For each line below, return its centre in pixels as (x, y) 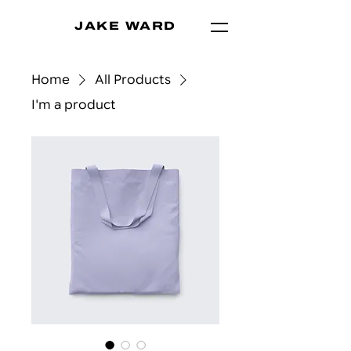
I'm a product (74, 105)
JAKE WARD (125, 26)
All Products (133, 80)
